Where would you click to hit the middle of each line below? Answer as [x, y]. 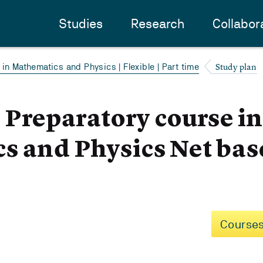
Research [158, 23]
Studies [81, 23]
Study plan [236, 67]
